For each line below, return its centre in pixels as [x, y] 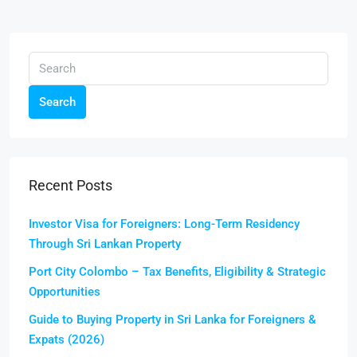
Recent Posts [71, 185]
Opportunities [65, 292]
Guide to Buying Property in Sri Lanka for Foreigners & [173, 320]
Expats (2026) [67, 339]
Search [57, 102]
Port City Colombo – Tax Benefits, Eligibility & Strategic [177, 272]
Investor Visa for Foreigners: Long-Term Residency [164, 224]
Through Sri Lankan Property [105, 244]
